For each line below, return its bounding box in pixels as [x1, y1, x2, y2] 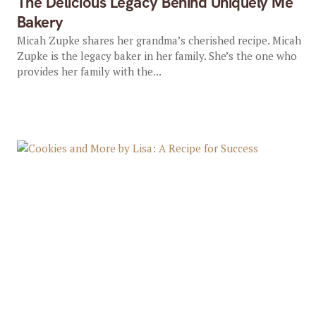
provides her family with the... [16, 64, 162, 78]
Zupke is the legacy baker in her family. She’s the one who [16, 49, 297, 63]
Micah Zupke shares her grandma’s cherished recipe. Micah [16, 33, 301, 47]
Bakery [16, 12, 63, 32]
